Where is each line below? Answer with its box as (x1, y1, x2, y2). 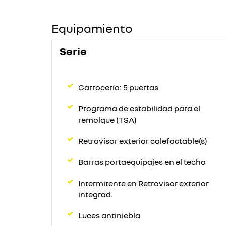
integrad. (78, 189, 112, 199)
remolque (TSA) (78, 115, 137, 125)
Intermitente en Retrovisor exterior (78, 178, 209, 188)
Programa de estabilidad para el (78, 103, 200, 114)
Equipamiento (51, 21, 132, 35)
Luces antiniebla (78, 210, 140, 220)
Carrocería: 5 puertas (78, 82, 158, 92)
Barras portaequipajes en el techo (78, 157, 206, 167)
